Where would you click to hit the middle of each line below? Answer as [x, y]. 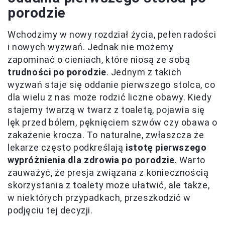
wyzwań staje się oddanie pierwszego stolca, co [111, 84]
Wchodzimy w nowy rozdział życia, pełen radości [112, 34]
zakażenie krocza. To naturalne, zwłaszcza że [106, 135]
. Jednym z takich [144, 72]
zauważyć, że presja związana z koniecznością [108, 172]
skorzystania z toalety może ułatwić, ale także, [109, 185]
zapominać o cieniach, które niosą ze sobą [99, 59]
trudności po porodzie [57, 72]
